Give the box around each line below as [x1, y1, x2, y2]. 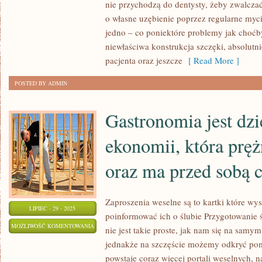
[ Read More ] [182, 54, 239, 66]
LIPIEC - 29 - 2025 [29, 204, 76, 212]
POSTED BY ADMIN [15, 79, 67, 87]
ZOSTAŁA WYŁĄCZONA [20, 236, 85, 244]
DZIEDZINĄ [94, 250, 124, 258]
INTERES [94, 38, 118, 46]
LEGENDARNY [94, 9, 132, 17]
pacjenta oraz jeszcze [105, 54, 182, 66]
